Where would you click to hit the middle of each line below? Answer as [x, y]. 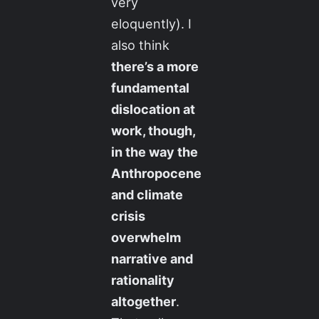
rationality [143, 279]
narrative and [152, 258]
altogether [144, 301]
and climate [147, 194]
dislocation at [153, 109]
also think [141, 45]
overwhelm [146, 237]
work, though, [153, 130]
